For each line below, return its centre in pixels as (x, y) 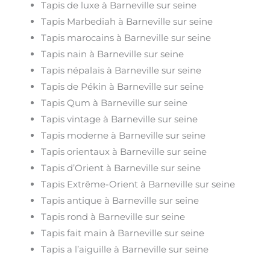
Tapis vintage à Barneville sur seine (120, 119)
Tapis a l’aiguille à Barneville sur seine (125, 250)
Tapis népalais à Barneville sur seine (121, 71)
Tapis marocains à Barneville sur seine (126, 38)
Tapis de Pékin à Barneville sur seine (123, 87)
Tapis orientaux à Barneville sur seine (124, 152)
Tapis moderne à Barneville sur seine (124, 136)
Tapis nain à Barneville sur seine (113, 54)
